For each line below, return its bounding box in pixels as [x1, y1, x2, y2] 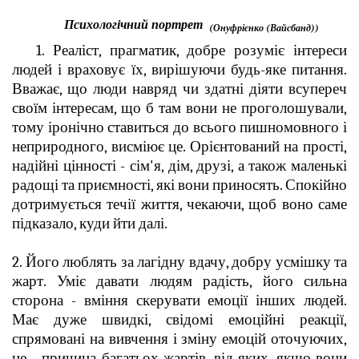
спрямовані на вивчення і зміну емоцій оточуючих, [12, 329, 347, 348]
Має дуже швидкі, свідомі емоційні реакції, [12, 310, 347, 329]
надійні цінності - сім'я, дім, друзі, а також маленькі [12, 156, 347, 175]
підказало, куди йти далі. [12, 214, 167, 232]
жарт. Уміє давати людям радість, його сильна [12, 272, 347, 290]
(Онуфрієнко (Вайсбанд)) [209, 22, 319, 34]
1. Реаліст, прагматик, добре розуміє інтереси [36, 41, 347, 59]
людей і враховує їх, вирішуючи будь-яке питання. [12, 60, 347, 79]
